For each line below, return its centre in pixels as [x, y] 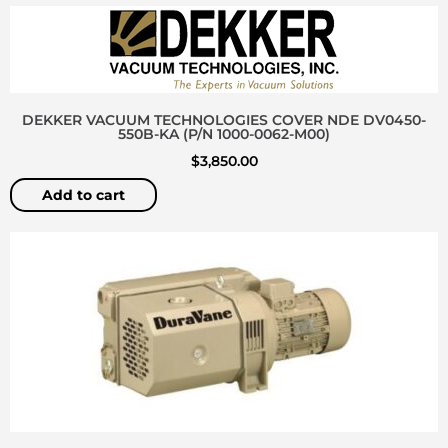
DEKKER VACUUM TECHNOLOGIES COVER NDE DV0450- [224, 119]
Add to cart [83, 195]
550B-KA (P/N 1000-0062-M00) [224, 133]
